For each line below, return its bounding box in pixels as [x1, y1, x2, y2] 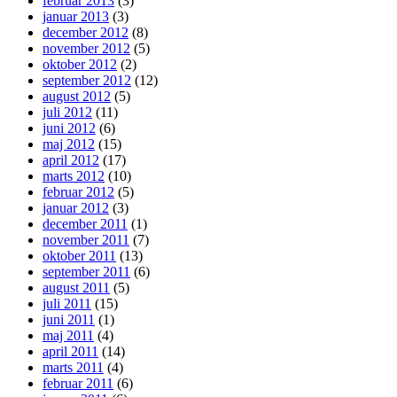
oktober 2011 [43, 247, 116, 263]
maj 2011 [43, 327, 94, 343]
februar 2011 [43, 375, 113, 391]
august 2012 [43, 88, 111, 104]
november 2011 [43, 231, 129, 247]
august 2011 [43, 279, 110, 295]
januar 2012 [43, 199, 109, 215]
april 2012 [43, 152, 99, 167]
